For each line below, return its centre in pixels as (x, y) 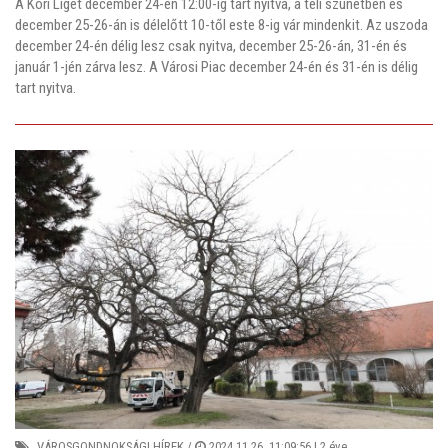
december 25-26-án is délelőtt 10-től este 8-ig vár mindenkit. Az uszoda (221, 24)
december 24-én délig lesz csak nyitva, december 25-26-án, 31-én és (211, 45)
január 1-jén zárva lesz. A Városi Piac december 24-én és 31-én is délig (216, 66)
